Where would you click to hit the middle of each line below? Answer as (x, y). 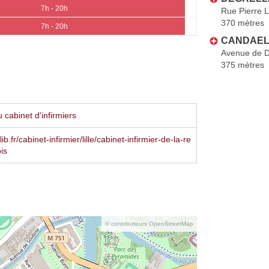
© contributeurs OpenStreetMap (149, 223)
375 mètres (243, 65)
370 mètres (243, 23)
